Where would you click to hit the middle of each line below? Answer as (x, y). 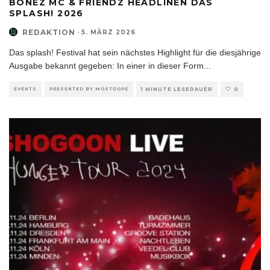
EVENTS (25, 89)
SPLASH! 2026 (46, 13)
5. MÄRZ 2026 (108, 32)
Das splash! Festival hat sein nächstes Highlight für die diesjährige (135, 52)
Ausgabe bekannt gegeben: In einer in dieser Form (106, 65)
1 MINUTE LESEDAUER (177, 89)
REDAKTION (49, 32)
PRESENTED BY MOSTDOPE (89, 89)
